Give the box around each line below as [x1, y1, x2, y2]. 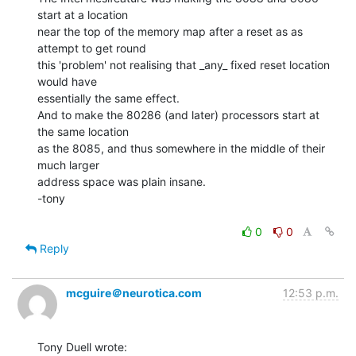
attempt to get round [37, 41, 146, 55]
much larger [37, 157, 99, 172]
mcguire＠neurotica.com [66, 285, 202, 300]
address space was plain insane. [37, 174, 206, 188]
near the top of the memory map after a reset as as [37, 24, 303, 38]
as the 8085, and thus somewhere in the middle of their [37, 141, 325, 155]
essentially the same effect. [37, 91, 180, 105]
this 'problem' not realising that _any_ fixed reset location [37, 57, 330, 72]
